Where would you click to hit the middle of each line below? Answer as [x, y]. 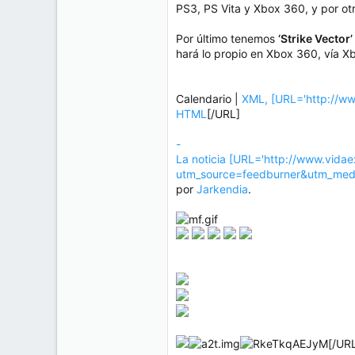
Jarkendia [222, 189]
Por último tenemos [227, 39]
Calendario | [209, 99]
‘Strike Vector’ [315, 39]
